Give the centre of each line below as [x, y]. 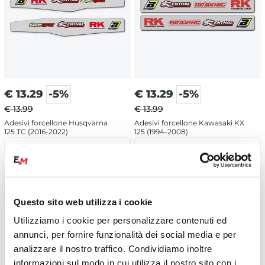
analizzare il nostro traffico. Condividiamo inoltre [113, 248]
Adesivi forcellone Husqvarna [56, 123]
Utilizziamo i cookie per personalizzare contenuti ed [120, 220]
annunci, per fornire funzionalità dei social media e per [125, 234]
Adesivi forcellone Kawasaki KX [189, 123]
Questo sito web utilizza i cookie [83, 202]
